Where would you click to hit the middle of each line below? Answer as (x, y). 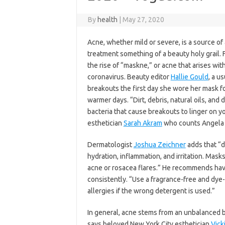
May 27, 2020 (144, 20)
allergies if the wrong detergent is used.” (151, 191)
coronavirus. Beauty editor (129, 77)
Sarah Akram (143, 123)
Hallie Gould (189, 77)
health (108, 20)
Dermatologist (110, 145)
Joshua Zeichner (159, 145)
